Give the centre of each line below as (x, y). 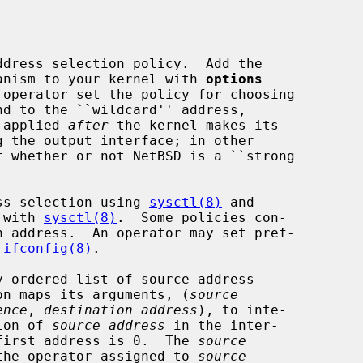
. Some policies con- (202, 217)
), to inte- (242, 310)
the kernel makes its (194, 125)
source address (109, 325)
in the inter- (222, 325)
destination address (121, 310)
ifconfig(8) (48, 248)
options (234, 79)
